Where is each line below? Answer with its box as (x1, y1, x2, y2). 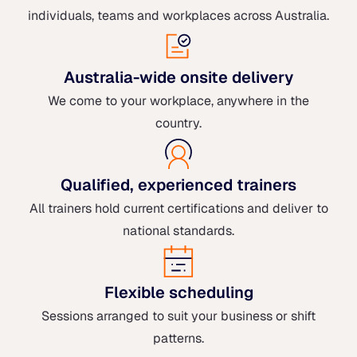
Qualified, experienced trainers (61, 174, 296, 195)
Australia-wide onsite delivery (64, 66, 293, 88)
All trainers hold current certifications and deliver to (29, 199, 328, 217)
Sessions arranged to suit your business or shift (41, 307, 316, 324)
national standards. (123, 222, 234, 239)
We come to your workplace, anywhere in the (48, 92, 309, 109)
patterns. (153, 329, 204, 347)
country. (155, 114, 202, 131)
